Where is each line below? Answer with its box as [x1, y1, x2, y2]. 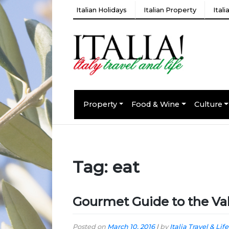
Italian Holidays [76, 6, 127, 14]
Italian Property [144, 6, 196, 14]
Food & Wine [131, 99, 180, 109]
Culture [194, 99, 222, 109]
